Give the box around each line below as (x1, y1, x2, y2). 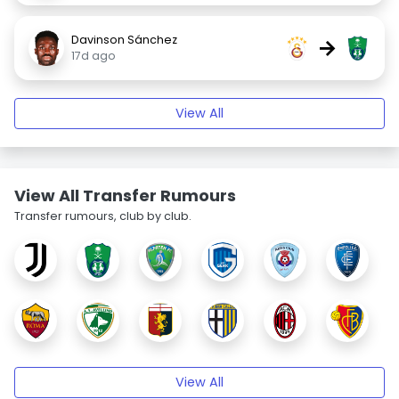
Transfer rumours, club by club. (14, 208, 191, 224)
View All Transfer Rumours (14, 184, 236, 207)
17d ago (71, 48, 116, 63)
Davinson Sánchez (71, 32, 177, 47)
